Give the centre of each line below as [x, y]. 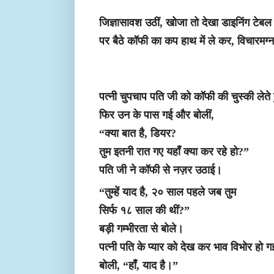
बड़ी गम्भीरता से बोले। [141, 229]
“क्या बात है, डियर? [138, 134]
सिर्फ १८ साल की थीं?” [144, 211]
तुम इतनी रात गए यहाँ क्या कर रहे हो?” [174, 152]
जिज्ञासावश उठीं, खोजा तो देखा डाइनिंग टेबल [185, 23]
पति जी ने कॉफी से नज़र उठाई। [161, 170]
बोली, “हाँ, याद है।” [139, 266]
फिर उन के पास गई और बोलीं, [157, 115]
